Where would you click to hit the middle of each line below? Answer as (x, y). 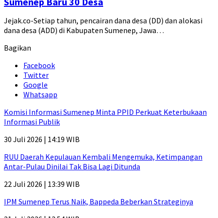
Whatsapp (40, 95)
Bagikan (18, 48)
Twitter (36, 75)
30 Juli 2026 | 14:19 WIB (42, 139)
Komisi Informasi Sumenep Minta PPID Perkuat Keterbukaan (105, 112)
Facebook (39, 65)
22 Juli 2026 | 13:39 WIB (42, 184)
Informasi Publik (32, 122)
